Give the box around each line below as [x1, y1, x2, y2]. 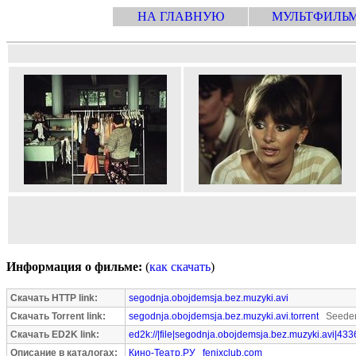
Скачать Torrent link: [10, 311, 106, 322]
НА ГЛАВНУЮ [137, 10, 224, 23]
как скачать [149, 260, 211, 273]
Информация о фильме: [6, 260, 142, 273]
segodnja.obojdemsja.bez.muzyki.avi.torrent [129, 311, 319, 322]
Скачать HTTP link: [10, 292, 98, 304]
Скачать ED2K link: [10, 329, 99, 340]
